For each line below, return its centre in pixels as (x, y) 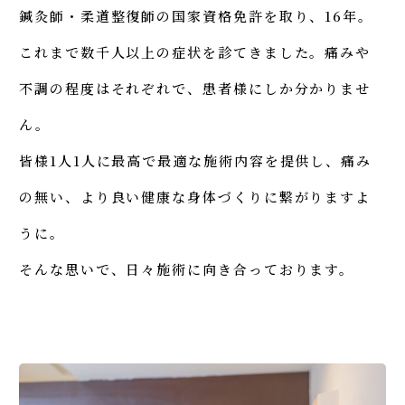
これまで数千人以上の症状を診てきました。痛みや (195, 52)
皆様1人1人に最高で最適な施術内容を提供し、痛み (196, 160)
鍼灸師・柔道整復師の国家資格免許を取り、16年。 (197, 16)
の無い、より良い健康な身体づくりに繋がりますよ (195, 197)
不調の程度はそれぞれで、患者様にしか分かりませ (195, 88)
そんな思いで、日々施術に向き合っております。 (187, 269)
